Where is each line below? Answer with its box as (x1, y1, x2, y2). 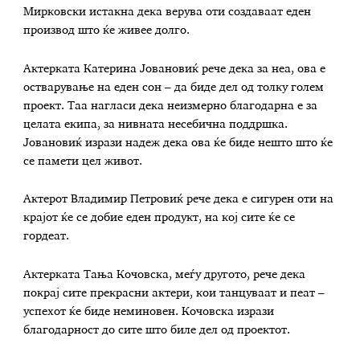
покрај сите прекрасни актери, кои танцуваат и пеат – (23, 287, 325, 299)
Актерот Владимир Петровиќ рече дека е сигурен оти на (23, 194, 334, 206)
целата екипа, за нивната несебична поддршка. (23, 118, 288, 130)
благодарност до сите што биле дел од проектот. (23, 324, 291, 336)
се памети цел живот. (23, 155, 143, 167)
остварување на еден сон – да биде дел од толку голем (23, 81, 325, 93)
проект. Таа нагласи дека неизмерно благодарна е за (23, 100, 318, 112)
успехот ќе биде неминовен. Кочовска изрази (23, 305, 275, 317)
